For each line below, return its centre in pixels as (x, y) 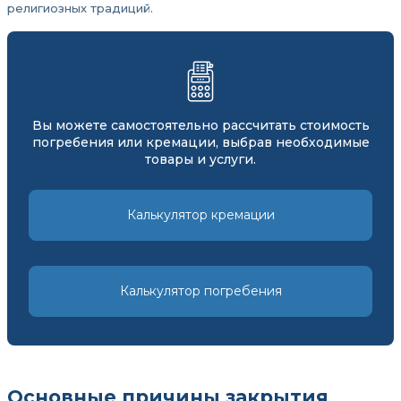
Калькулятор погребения (200, 291)
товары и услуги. (200, 159)
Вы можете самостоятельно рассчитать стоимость (200, 125)
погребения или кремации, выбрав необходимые (200, 142)
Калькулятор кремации (200, 215)
